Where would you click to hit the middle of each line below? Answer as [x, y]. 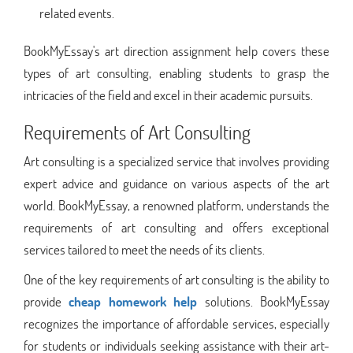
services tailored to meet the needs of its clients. [144, 249]
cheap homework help [133, 301]
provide [46, 301]
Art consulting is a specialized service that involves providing [176, 161]
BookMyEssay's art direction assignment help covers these [176, 50]
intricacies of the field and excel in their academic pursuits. [168, 95]
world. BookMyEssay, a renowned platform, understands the [176, 205]
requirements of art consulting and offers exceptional [176, 227]
